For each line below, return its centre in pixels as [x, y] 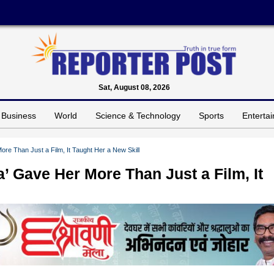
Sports [211, 115]
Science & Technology [138, 115]
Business [19, 115]
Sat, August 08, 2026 [134, 87]
